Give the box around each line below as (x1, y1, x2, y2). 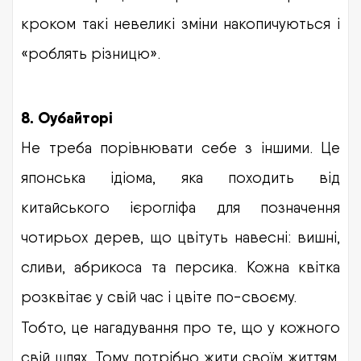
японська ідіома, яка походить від (21, 168, 340, 186)
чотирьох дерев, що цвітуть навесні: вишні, (21, 227, 340, 246)
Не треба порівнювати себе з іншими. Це (21, 138, 340, 156)
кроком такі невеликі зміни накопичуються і (21, 14, 340, 32)
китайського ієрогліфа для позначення (21, 197, 340, 216)
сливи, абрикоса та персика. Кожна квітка (21, 257, 340, 276)
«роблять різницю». (21, 44, 160, 62)
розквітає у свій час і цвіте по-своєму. (21, 287, 297, 305)
